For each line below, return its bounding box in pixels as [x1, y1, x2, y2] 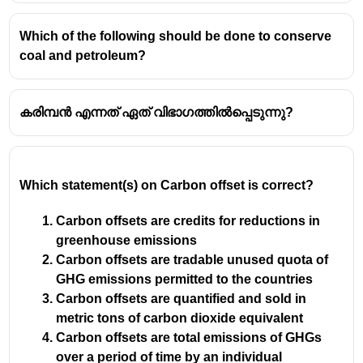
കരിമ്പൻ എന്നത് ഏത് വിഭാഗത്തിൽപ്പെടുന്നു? [19, 105, 294, 119]
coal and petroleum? [19, 48, 147, 62]
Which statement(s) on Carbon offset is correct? [19, 177, 314, 192]
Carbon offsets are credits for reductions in [56, 213, 321, 228]
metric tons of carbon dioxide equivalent [56, 310, 304, 325]
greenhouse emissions [56, 233, 198, 247]
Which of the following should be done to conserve [19, 28, 332, 43]
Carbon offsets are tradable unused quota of [56, 252, 329, 267]
